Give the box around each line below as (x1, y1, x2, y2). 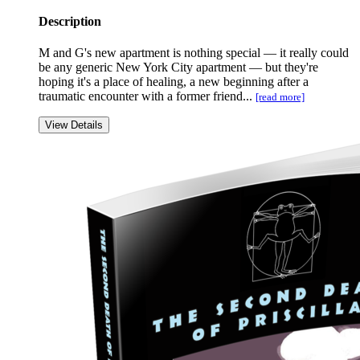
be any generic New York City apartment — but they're (39, 59, 318, 74)
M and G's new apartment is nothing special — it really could (39, 45, 349, 59)
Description (39, 14, 101, 28)
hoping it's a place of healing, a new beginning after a (39, 74, 309, 88)
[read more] (256, 90, 305, 103)
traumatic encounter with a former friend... (39, 88, 256, 103)
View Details (45, 118, 103, 131)
